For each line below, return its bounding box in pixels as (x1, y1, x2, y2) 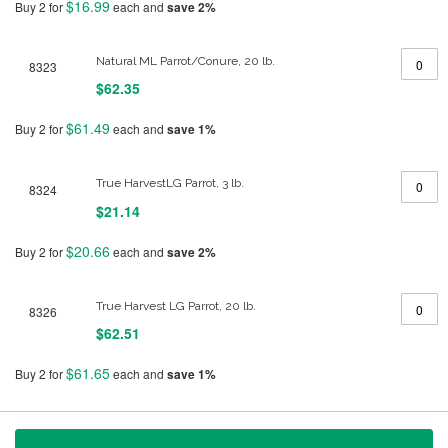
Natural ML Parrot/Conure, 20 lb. (95, 53, 275, 68)
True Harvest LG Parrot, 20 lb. (95, 298, 256, 313)
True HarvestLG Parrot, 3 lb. (95, 176, 244, 190)
